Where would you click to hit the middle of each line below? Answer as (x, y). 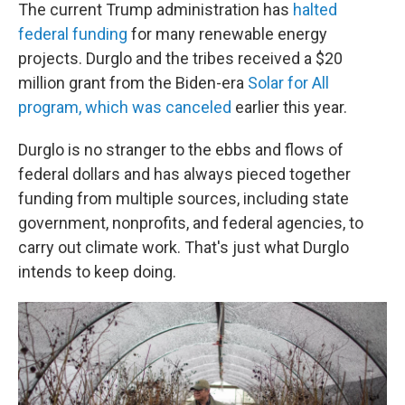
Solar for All (288, 83)
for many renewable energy (227, 34)
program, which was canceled (125, 108)
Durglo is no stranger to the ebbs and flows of (181, 150)
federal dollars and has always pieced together (184, 174)
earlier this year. (289, 108)
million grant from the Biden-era (133, 83)
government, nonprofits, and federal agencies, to (191, 223)
